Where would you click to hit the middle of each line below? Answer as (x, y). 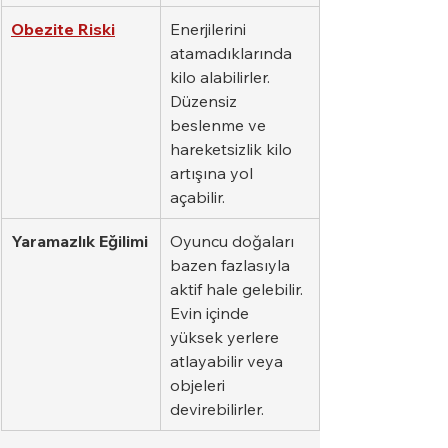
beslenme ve (220, 124)
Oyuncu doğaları (234, 240)
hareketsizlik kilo (233, 148)
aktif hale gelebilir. (238, 288)
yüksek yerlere (226, 336)
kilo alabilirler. (222, 76)
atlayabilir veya (228, 360)
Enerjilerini (210, 28)
